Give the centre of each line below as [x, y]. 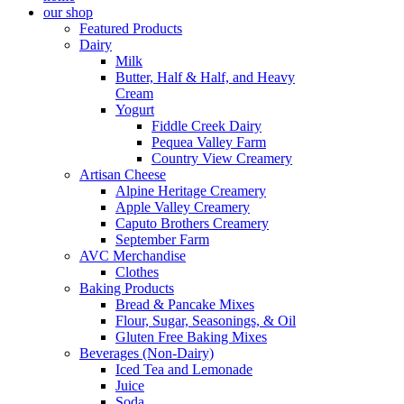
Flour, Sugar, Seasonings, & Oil [206, 321]
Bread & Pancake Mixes [185, 304]
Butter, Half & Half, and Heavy [205, 77]
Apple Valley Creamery [183, 207]
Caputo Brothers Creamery [192, 223]
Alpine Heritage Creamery [191, 191]
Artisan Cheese [123, 174]
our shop [68, 12]
